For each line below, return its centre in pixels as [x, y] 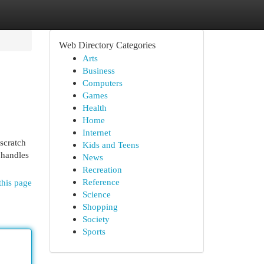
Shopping [100, 207]
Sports [94, 231]
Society [96, 219]
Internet [96, 132]
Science [96, 194]
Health [94, 108]
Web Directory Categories [107, 45]
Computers [102, 83]
